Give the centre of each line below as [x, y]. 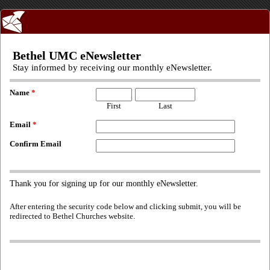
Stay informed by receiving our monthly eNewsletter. [112, 67]
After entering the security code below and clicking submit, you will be [125, 206]
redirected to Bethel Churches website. [72, 216]
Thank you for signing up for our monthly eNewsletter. [104, 184]
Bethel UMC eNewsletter [77, 55]
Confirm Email [36, 144]
